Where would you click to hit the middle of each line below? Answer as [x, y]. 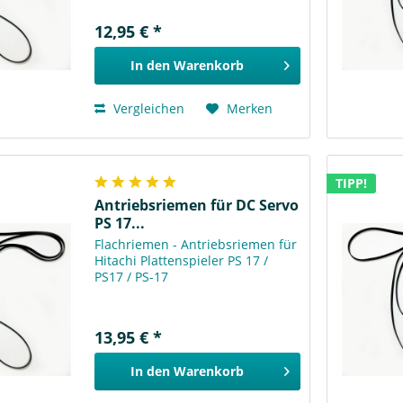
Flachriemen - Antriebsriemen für [196, 245]
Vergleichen [148, 108]
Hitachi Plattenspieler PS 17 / [182, 261]
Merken [250, 108]
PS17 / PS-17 [132, 277]
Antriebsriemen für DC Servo [197, 206]
